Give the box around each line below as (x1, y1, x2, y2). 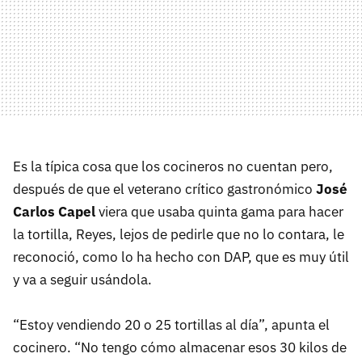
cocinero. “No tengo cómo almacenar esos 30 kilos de (13, 339, 347, 357)
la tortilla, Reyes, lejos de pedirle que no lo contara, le (13, 225, 344, 244)
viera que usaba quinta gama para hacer (99, 203, 343, 221)
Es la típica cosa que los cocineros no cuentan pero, (13, 158, 333, 176)
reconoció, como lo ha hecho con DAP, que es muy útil (13, 248, 349, 267)
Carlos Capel (13, 203, 99, 221)
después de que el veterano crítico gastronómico (13, 180, 316, 199)
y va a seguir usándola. (13, 271, 152, 289)
